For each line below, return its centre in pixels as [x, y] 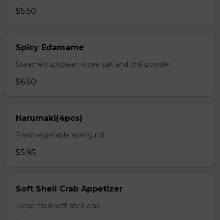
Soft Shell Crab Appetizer [69, 189]
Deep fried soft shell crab [58, 206]
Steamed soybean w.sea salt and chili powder [93, 64]
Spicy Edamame [50, 47]
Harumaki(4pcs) [49, 118]
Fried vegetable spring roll [60, 135]
